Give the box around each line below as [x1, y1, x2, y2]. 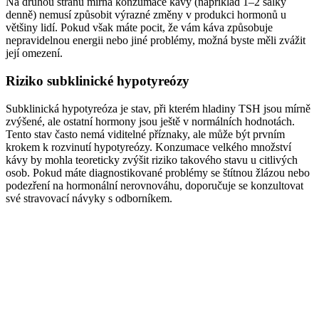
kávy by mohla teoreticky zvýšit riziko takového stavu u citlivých [6, 153, 298, 166]
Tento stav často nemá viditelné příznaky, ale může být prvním [6, 127, 285, 140]
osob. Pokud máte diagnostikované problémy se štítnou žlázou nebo [6, 166, 310, 179]
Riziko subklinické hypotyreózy [6, 73, 189, 89]
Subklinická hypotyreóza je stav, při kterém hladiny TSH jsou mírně [6, 102, 310, 115]
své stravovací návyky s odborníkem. [6, 192, 172, 204]
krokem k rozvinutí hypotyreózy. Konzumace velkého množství [6, 140, 291, 153]
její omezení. [6, 47, 63, 60]
